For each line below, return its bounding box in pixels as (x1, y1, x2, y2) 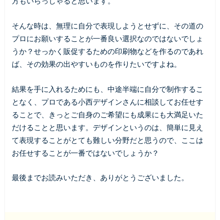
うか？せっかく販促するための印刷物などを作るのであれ (11, 46, 203, 55)
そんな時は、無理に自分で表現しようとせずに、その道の (11, 21, 203, 30)
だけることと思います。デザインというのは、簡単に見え (11, 122, 203, 132)
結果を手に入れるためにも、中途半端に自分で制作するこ (11, 84, 203, 93)
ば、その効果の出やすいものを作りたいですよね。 (11, 59, 181, 68)
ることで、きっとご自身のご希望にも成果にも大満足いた (11, 110, 203, 119)
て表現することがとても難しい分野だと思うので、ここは (11, 135, 203, 144)
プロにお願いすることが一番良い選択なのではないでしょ (11, 33, 203, 43)
